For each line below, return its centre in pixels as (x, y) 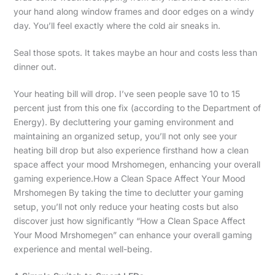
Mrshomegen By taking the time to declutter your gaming (128, 193)
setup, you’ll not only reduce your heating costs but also (126, 207)
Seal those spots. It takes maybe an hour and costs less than (135, 53)
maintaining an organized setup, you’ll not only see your (125, 136)
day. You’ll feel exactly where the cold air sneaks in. (117, 26)
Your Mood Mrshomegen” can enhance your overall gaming (133, 235)
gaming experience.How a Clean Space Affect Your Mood (129, 179)
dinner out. (35, 67)
